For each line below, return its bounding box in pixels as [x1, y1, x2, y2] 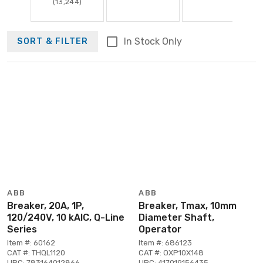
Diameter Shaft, [139, 211, 214, 223]
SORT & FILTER [17, 36, 89, 47]
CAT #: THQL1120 [7, 248, 65, 257]
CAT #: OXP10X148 [139, 248, 204, 257]
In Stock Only [123, 35, 182, 47]
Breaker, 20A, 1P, [7, 200, 84, 211]
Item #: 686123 [139, 238, 192, 247]
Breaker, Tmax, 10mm [139, 200, 237, 211]
